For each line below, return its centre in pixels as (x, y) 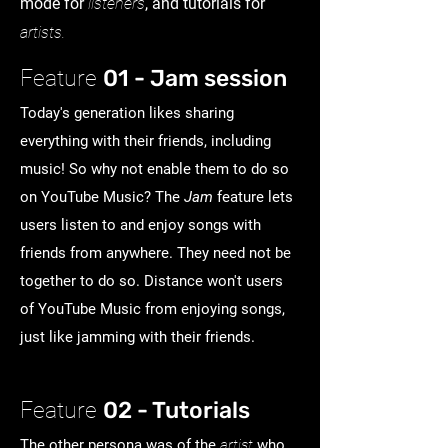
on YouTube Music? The (102, 197)
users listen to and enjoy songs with (140, 225)
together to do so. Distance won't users (151, 281)
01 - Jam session (195, 78)
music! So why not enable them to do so (154, 169)
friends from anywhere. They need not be (155, 253)
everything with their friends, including (145, 141)
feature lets (255, 197)
